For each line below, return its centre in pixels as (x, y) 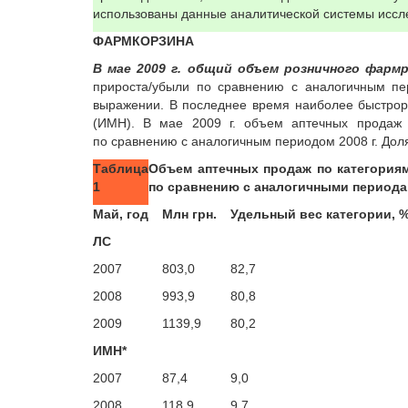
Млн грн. (189, 214)
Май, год (121, 214)
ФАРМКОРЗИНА (143, 41)
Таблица (121, 168)
